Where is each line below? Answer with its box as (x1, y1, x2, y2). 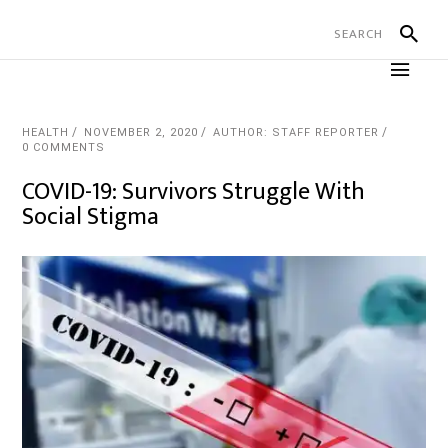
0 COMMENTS (22, 141, 106, 154)
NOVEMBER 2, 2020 (84, 126, 199, 139)
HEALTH (22, 126, 70, 139)
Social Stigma (22, 197, 160, 237)
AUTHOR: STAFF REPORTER (213, 126, 380, 139)
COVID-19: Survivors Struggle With (22, 172, 366, 212)
